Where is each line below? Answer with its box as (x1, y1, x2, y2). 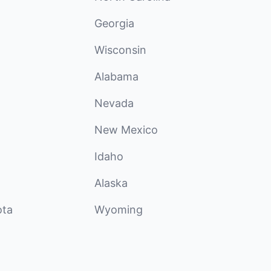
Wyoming (94, 203, 143, 216)
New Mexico (94, 123, 158, 136)
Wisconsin (94, 44, 146, 56)
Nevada (94, 97, 134, 109)
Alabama (94, 70, 139, 83)
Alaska (94, 177, 128, 189)
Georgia (94, 17, 134, 30)
